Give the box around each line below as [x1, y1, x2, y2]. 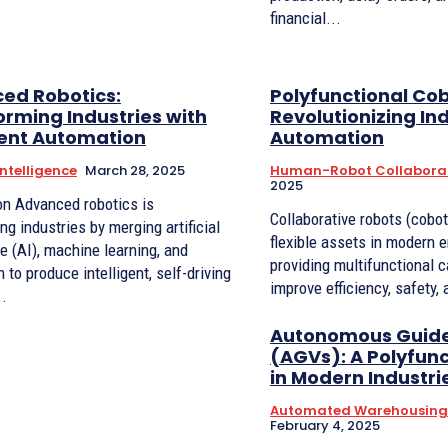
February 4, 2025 [269, 416, 380, 435]
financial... [269, 8, 341, 28]
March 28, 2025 [84, 161, 185, 180]
